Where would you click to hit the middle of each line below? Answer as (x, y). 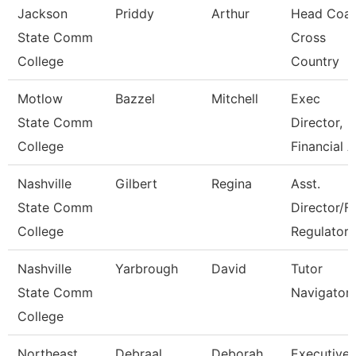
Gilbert (136, 184)
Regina (232, 184)
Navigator (321, 292)
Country (315, 61)
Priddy (135, 14)
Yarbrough (147, 269)
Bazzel (135, 99)
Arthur (230, 14)
